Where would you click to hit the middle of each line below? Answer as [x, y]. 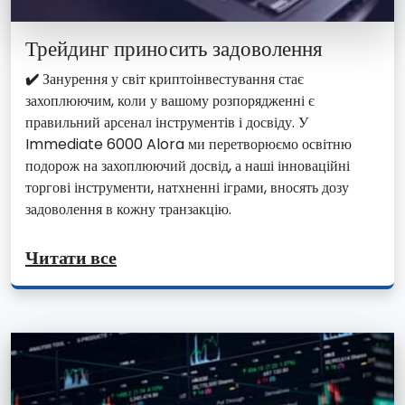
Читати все [71, 257]
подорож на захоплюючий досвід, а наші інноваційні [188, 165]
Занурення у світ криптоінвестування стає [171, 79]
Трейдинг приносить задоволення [174, 48]
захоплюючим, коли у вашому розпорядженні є [170, 100]
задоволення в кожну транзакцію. [128, 209]
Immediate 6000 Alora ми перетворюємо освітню [188, 144]
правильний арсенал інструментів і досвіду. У [167, 122]
